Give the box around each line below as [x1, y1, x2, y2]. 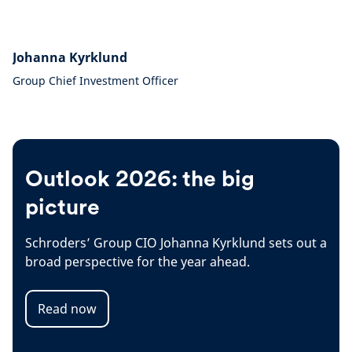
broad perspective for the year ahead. [25, 253, 250, 270]
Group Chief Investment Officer [13, 73, 178, 88]
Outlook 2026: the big [25, 165, 255, 192]
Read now [38, 300, 97, 317]
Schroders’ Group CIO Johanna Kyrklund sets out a [25, 234, 327, 251]
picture [25, 193, 100, 220]
